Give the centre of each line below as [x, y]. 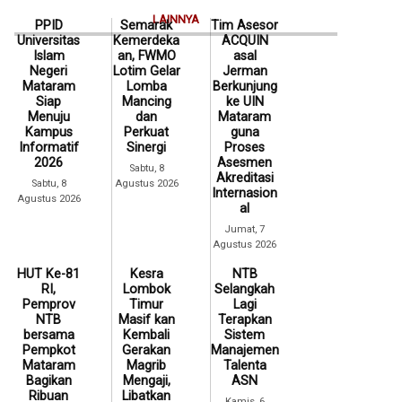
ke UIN [245, 102]
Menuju [48, 118]
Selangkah [245, 289]
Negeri [49, 72]
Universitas [49, 41]
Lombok [146, 289]
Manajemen [245, 350]
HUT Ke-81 [49, 274]
